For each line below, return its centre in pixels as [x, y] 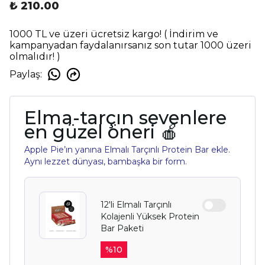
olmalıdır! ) [36, 57]
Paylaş [25, 74]
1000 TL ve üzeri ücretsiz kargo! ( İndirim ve [114, 34]
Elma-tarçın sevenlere [125, 118]
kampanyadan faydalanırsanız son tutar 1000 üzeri [130, 46]
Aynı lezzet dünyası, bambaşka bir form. [106, 162]
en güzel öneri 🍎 [101, 132]
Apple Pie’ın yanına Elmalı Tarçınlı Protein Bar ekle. [127, 150]
